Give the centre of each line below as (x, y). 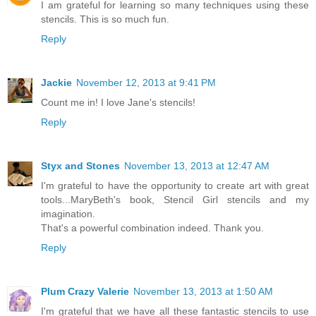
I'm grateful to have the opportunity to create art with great (175, 185)
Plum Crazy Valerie (85, 291)
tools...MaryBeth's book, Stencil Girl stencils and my (175, 199)
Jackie (56, 82)
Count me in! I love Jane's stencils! (118, 102)
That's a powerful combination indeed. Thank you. (152, 227)
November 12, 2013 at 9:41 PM (146, 82)
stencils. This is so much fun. (105, 19)
